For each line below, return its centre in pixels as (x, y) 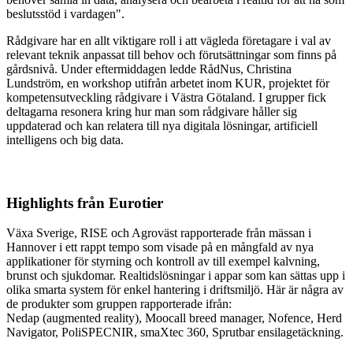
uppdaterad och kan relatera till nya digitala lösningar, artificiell (162, 126)
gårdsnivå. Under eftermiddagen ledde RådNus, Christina (149, 69)
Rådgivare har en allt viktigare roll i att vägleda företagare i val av (169, 41)
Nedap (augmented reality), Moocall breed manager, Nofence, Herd (174, 318)
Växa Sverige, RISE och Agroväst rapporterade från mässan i (159, 233)
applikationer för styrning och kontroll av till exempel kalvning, (163, 262)
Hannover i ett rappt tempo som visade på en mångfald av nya (160, 247)
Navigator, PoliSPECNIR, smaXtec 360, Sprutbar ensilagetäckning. (175, 333)
